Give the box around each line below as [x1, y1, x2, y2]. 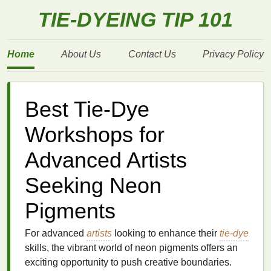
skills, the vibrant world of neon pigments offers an [25, 243, 238, 253]
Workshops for [25, 123, 165, 147]
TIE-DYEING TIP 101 [38, 8, 233, 31]
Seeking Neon [25, 174, 162, 198]
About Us [61, 49, 102, 59]
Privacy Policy [202, 49, 264, 59]
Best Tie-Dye [25, 97, 149, 122]
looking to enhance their [112, 228, 220, 238]
